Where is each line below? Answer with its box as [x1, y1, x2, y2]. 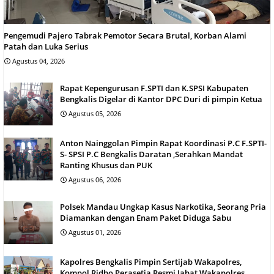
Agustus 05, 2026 [68, 108, 121, 118]
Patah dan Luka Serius [4, 40, 88, 52]
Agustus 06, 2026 [68, 174, 121, 184]
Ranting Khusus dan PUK [60, 159, 152, 171]
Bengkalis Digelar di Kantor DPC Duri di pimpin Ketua [60, 93, 262, 105]
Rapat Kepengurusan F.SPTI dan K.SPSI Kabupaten [60, 82, 248, 94]
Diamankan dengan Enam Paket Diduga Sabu [60, 212, 231, 223]
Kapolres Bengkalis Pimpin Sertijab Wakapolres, [60, 256, 242, 267]
